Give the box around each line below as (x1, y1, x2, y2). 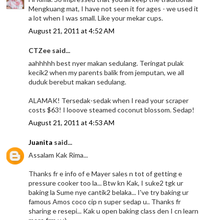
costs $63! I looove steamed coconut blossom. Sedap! (28, 106, 195, 114)
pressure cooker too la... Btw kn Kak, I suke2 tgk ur (28, 179, 184, 188)
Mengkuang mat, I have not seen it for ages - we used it (28, 4, 199, 13)
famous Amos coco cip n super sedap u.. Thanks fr (28, 197, 181, 206)
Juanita (28, 138, 53, 147)
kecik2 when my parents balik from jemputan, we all (28, 68, 185, 77)
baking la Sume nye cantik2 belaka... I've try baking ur (28, 188, 189, 197)
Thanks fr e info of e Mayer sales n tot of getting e (28, 169, 183, 178)
